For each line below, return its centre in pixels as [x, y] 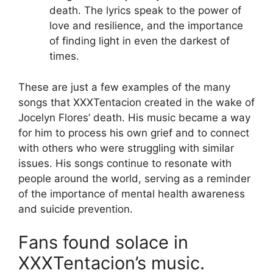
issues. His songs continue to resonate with [125, 163]
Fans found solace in [103, 243]
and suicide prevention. [76, 209]
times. [64, 56]
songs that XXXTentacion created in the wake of [136, 102]
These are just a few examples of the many [124, 87]
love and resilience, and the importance [146, 26]
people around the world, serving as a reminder [134, 178]
